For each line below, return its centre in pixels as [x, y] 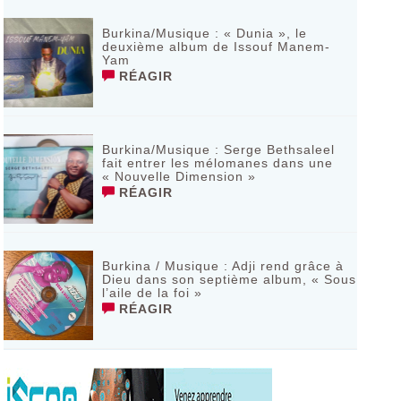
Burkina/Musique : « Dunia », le [204, 33]
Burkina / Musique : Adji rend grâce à [222, 266]
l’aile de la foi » [152, 293]
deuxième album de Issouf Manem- [216, 47]
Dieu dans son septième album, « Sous [229, 279]
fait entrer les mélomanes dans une [217, 163]
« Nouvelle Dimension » [179, 176]
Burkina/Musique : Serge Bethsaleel [218, 149]
